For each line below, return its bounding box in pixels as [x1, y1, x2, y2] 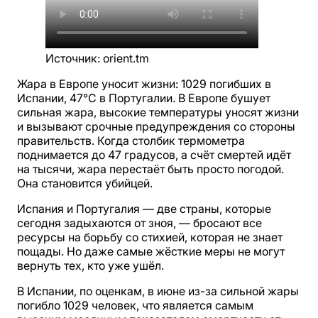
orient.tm [103, 51, 149, 66]
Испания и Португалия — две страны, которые [17, 202, 271, 216]
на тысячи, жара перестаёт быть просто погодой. [17, 162, 284, 177]
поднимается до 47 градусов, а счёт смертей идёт [17, 148, 291, 163]
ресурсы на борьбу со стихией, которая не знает [17, 230, 283, 245]
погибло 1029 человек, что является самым [17, 298, 253, 313]
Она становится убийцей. [17, 176, 153, 191]
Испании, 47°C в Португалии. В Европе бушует [17, 91, 270, 106]
